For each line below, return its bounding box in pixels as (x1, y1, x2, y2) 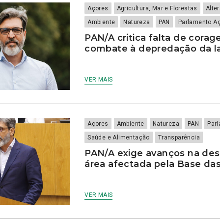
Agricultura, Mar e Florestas (116, 5, 197, 12)
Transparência (158, 134, 200, 141)
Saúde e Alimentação (87, 134, 150, 141)
